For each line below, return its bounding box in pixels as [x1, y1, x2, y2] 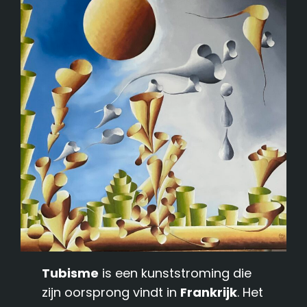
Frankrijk [180, 283, 238, 301]
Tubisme [42, 264, 99, 282]
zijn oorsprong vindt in [42, 283, 181, 301]
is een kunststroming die [99, 264, 252, 282]
